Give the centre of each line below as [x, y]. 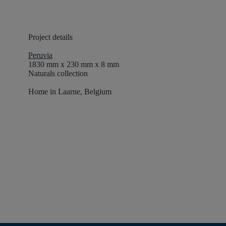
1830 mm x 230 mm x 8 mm [74, 64]
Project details [51, 37]
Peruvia [40, 55]
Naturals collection [58, 73]
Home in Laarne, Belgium [70, 92]
